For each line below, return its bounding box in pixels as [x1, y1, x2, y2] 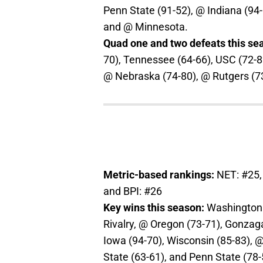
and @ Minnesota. [103, 21, 188, 33]
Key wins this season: [103, 201, 207, 214]
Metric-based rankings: [103, 168, 217, 181]
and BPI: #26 [103, 185, 162, 198]
